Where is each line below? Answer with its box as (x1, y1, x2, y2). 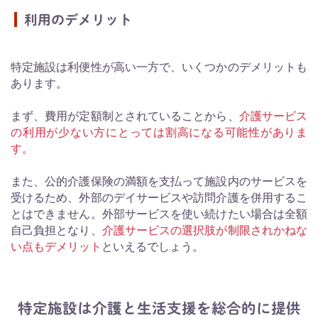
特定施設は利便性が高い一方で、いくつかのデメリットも (11, 61, 307, 74)
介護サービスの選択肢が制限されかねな (102, 224, 308, 237)
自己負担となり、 (11, 224, 102, 237)
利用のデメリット (23, 12, 133, 26)
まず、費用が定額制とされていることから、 (11, 110, 239, 123)
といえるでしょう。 (102, 241, 204, 253)
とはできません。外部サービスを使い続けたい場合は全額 (11, 208, 307, 221)
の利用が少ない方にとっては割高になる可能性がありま (11, 126, 307, 139)
